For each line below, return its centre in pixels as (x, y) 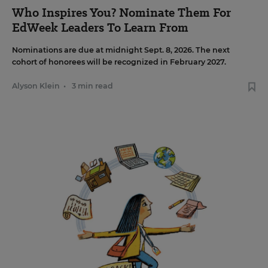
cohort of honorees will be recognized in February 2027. (119, 62)
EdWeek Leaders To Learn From (100, 27)
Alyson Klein (36, 86)
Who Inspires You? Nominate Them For (121, 12)
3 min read (92, 86)
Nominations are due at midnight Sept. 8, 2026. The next (121, 50)
